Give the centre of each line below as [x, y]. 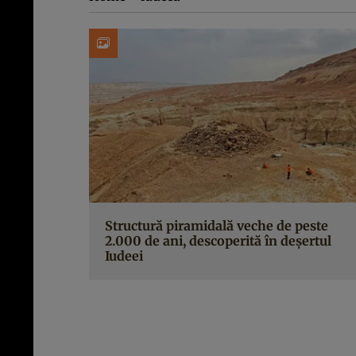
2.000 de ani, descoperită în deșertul [218, 241]
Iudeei [124, 256]
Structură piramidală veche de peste [217, 226]
